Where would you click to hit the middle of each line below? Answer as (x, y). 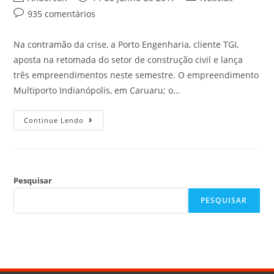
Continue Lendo (54, 120)
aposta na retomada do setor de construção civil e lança (128, 60)
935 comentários (62, 14)
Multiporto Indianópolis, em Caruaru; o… (97, 90)
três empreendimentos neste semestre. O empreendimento (136, 75)
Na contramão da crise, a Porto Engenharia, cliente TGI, (126, 44)
